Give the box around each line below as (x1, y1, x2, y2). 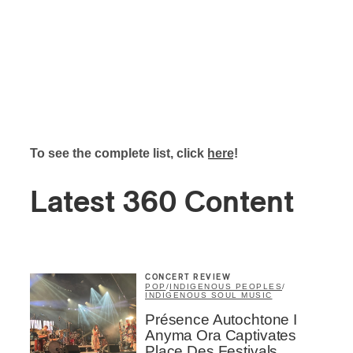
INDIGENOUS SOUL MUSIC (145, 291, 273, 299)
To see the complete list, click (30, 147, 207, 160)
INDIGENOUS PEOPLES (169, 282, 282, 291)
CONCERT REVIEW (145, 273, 231, 281)
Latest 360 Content (30, 188, 294, 218)
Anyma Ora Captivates (145, 327, 297, 344)
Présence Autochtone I (145, 311, 297, 328)
